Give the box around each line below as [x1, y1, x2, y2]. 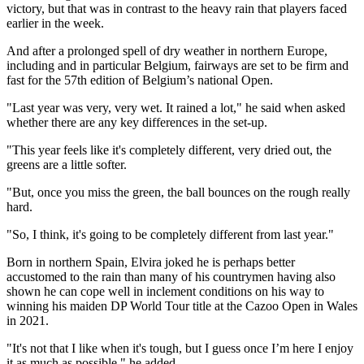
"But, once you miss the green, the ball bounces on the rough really [6, 184, 350, 199]
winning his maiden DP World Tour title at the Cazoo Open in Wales [6, 298, 357, 313]
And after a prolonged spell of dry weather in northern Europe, [6, 43, 327, 58]
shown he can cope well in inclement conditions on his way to [6, 284, 324, 298]
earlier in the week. [6, 15, 104, 30]
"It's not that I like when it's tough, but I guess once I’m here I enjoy [6, 340, 353, 355]
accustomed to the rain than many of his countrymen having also [6, 269, 336, 284]
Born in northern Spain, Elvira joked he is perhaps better [6, 254, 295, 269]
